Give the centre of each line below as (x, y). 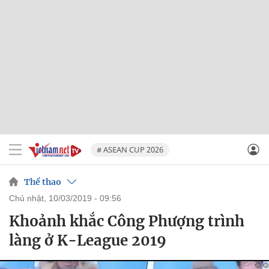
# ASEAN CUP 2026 (130, 149)
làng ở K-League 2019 (88, 240)
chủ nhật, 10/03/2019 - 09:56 (68, 198)
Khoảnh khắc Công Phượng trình (127, 221)
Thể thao (43, 182)
